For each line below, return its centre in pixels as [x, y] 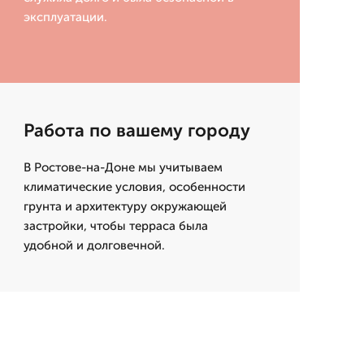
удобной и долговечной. [94, 245]
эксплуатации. [65, 17]
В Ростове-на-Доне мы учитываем [123, 167]
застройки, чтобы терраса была [115, 226]
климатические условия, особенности [134, 187]
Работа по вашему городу [136, 130]
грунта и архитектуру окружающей [125, 206]
